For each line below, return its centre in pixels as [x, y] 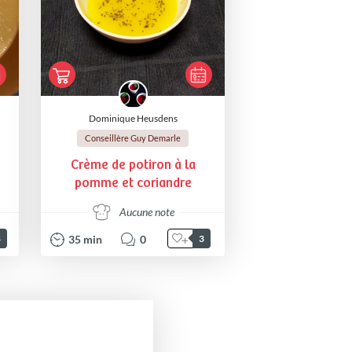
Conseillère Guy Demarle [133, 138]
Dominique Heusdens [133, 119]
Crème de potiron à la [133, 166]
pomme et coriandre [133, 184]
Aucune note [147, 211]
